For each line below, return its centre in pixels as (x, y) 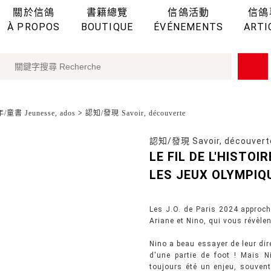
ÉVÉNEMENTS (189, 27)
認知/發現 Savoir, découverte (135, 113)
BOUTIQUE (107, 27)
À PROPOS (34, 27)
